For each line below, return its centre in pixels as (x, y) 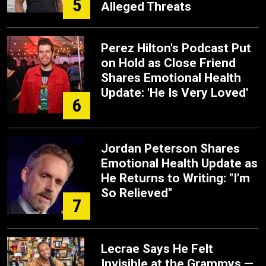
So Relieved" (137, 193)
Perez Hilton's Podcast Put (176, 48)
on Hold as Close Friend (168, 63)
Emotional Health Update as (179, 163)
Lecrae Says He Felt (157, 249)
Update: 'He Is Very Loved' (175, 93)
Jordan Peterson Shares (170, 148)
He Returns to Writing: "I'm (175, 178)
